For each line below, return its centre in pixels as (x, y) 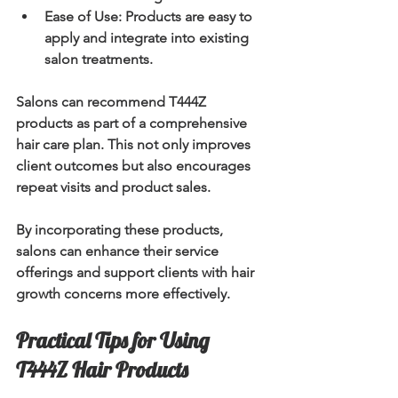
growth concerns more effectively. (123, 294)
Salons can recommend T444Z (113, 102)
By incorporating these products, (121, 230)
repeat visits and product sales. (113, 187)
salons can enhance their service (119, 251)
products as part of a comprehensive (133, 123)
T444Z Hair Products (102, 370)
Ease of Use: (83, 17)
